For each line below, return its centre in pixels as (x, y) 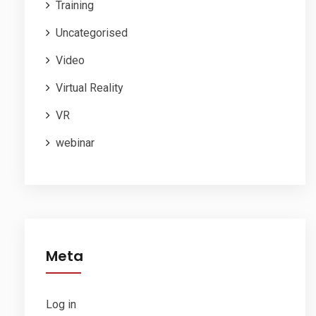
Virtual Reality (90, 87)
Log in (61, 304)
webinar (75, 142)
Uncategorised (92, 32)
